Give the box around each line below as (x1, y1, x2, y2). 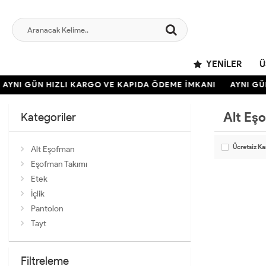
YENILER (204, 59, 242, 69)
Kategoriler (21, 110, 76, 124)
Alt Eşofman (31, 144, 75, 154)
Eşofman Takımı (31, 159, 87, 169)
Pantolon (31, 203, 64, 214)
